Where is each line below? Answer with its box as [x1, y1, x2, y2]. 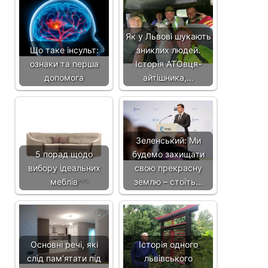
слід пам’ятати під [27, 252, 101, 263]
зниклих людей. [136, 44, 200, 55]
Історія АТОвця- [135, 58, 202, 69]
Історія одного [138, 239, 198, 249]
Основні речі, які [30, 239, 98, 249]
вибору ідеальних [28, 162, 100, 173]
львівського [144, 252, 193, 263]
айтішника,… [142, 72, 194, 83]
